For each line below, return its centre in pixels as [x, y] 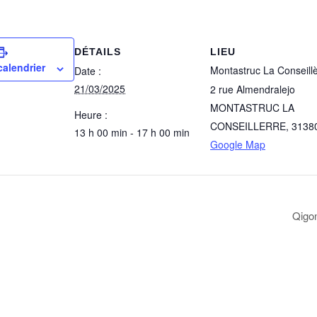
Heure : [91, 115]
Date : [88, 71]
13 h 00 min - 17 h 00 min [132, 132]
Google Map [238, 144]
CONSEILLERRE [248, 126]
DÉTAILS [98, 52]
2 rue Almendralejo [253, 89]
